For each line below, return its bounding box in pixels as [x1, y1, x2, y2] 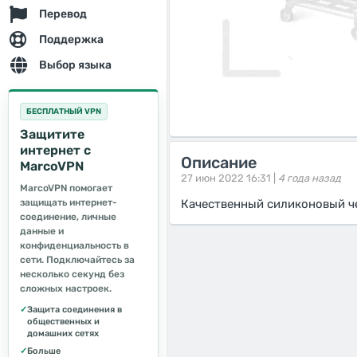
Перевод [39, 7, 87, 21]
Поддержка [39, 33, 104, 46]
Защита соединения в [27, 304, 122, 315]
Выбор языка [39, 58, 112, 72]
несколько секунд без [20, 269, 124, 280]
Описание [181, 153, 257, 172]
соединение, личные [20, 211, 116, 222]
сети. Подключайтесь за [20, 254, 135, 265]
